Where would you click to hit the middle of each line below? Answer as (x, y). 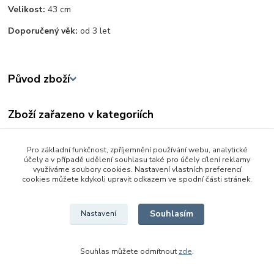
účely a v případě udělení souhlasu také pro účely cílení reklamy (137, 160)
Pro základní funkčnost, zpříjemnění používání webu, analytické (137, 150)
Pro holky (39, 156)
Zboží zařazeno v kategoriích (81, 115)
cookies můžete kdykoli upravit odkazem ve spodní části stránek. (137, 179)
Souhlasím (171, 214)
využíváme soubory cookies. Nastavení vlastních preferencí (137, 169)
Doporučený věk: (44, 31)
